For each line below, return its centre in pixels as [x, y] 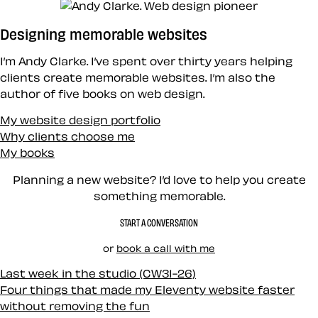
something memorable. [159, 196]
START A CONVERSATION [159, 223]
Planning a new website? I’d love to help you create [159, 179]
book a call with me [166, 248]
